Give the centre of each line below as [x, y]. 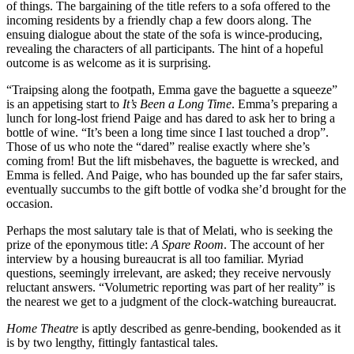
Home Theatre [42, 329]
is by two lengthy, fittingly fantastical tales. [112, 343]
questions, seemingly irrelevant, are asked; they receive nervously [169, 273]
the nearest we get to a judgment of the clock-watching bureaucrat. [171, 302]
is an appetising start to [64, 104]
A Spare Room [187, 245]
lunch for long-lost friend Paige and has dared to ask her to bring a [171, 119]
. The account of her [274, 245]
